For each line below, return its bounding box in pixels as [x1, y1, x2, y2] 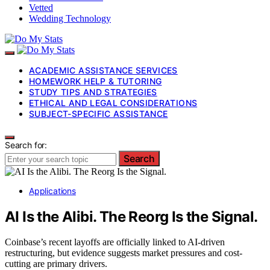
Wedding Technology [29, 13, 111, 24]
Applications [29, 185, 76, 196]
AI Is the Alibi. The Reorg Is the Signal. [5, 207, 258, 225]
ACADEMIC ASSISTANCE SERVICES [29, 64, 178, 75]
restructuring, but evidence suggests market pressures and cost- [5, 248, 242, 259]
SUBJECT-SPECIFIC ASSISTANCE [29, 108, 168, 119]
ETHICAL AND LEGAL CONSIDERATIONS [29, 97, 198, 108]
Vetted [29, 2, 53, 13]
